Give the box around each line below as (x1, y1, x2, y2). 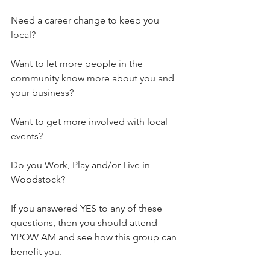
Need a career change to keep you (11, 14, 162, 27)
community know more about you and (11, 72, 177, 84)
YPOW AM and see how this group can (11, 231, 179, 243)
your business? (11, 87, 74, 99)
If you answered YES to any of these (11, 202, 165, 215)
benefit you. (11, 246, 62, 258)
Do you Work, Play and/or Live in (11, 159, 152, 171)
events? (11, 130, 43, 142)
